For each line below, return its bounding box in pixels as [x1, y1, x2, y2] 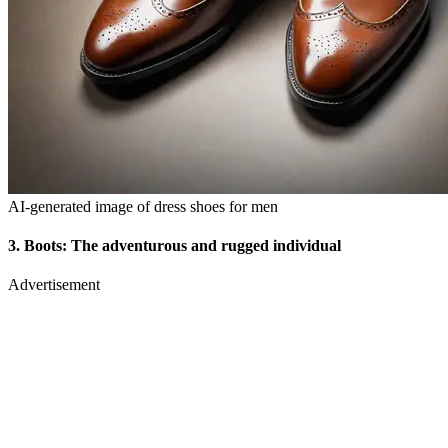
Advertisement [8, 276, 100, 294]
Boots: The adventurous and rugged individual [24, 237, 341, 255]
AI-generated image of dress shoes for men [8, 197, 278, 215]
